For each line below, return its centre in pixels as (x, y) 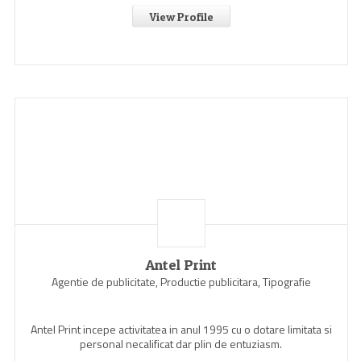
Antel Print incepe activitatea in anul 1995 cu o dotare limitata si (181, 329)
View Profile (181, 17)
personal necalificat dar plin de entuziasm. (181, 344)
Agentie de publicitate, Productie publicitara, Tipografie (181, 282)
